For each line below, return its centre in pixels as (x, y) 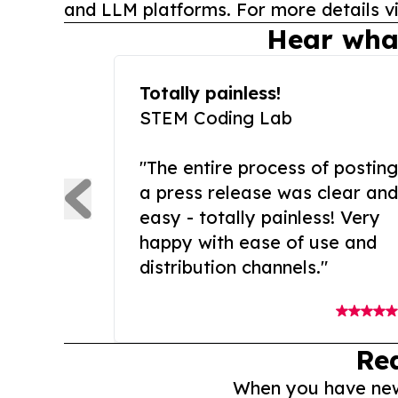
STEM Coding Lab (216, 118)
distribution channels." (234, 267)
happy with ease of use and (258, 243)
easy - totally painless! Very (260, 218)
